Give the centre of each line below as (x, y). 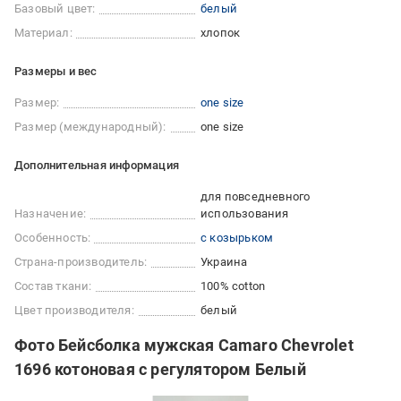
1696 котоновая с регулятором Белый (160, 369)
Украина (224, 262)
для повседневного (256, 196)
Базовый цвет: (55, 9)
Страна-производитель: (81, 262)
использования (245, 213)
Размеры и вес (56, 71)
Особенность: (53, 238)
